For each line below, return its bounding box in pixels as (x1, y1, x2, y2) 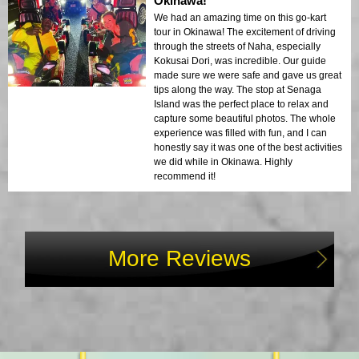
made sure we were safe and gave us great (154, 69, 341, 81)
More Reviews (108, 245, 251, 271)
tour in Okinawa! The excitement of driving (154, 26, 336, 38)
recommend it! (154, 170, 216, 182)
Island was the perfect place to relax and (154, 98, 329, 110)
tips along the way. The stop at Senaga (154, 83, 321, 95)
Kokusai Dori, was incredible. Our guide (154, 54, 326, 67)
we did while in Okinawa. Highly (154, 155, 292, 167)
